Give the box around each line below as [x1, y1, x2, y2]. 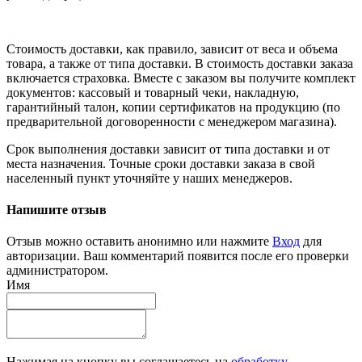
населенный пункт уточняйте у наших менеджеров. [6, 170, 293, 185]
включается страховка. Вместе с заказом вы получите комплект [6, 70, 356, 85]
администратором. [6, 263, 108, 278]
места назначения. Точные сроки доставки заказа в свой [6, 156, 315, 170]
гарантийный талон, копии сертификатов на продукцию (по [6, 99, 340, 114]
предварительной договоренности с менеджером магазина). [6, 114, 337, 128]
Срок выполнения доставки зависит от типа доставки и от [6, 141, 330, 156]
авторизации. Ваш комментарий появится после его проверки [6, 249, 349, 263]
